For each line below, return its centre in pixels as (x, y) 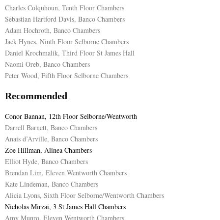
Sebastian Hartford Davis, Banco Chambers (65, 19)
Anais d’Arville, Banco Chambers (51, 139)
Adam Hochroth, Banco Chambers (53, 30)
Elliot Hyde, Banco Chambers (46, 162)
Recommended (36, 96)
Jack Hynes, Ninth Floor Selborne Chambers (67, 42)
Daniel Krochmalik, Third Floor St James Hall (70, 53)
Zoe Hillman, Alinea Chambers (48, 150)
